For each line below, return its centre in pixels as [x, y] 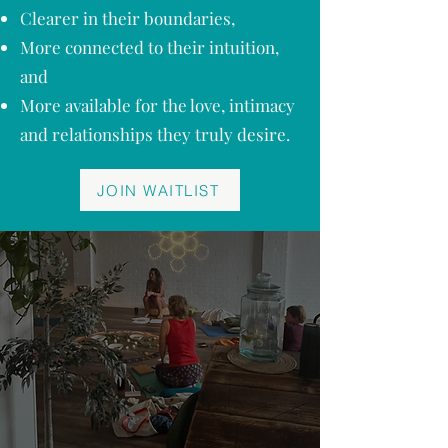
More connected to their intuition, [149, 47]
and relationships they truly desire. [155, 134]
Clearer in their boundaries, [129, 18]
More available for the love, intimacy [157, 105]
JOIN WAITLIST [158, 190]
